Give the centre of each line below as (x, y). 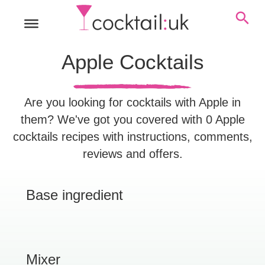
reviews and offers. (132, 154)
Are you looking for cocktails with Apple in (132, 102)
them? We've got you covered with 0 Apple (132, 119)
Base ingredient (75, 195)
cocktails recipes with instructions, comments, (132, 137)
